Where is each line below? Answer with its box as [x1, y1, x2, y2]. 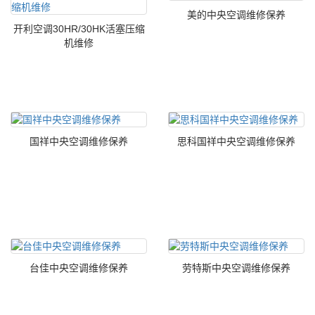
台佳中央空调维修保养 [30, 262, 128, 274]
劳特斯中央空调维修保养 [182, 262, 290, 274]
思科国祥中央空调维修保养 [177, 135, 295, 147]
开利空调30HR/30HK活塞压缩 [13, 22, 145, 34]
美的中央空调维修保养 [187, 8, 285, 20]
